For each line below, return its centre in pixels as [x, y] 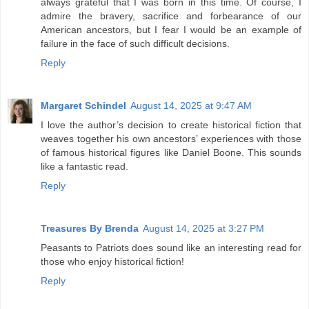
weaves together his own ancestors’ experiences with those [171, 138]
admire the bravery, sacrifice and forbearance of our [171, 16]
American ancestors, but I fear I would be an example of [171, 29]
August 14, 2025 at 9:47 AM [191, 105]
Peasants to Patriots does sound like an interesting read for [171, 247]
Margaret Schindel [83, 105]
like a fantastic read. [84, 166]
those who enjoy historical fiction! [112, 261]
